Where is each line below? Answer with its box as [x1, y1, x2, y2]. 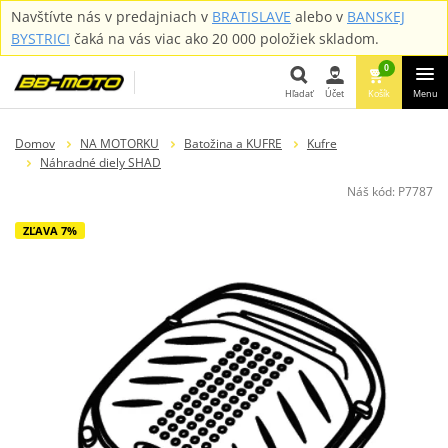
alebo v [291, 7, 347, 26]
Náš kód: [347, 182, 398, 200]
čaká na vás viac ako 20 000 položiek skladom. [70, 29, 379, 48]
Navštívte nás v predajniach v [11, 7, 212, 26]
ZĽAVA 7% [23, 222, 77, 238]
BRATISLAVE [212, 7, 291, 26]
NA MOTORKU [79, 134, 159, 152]
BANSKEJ [347, 7, 405, 26]
